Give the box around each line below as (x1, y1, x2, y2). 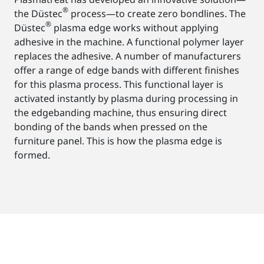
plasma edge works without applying (51, 21, 219, 35)
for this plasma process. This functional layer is (14, 78, 223, 91)
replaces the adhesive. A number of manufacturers (14, 49, 241, 63)
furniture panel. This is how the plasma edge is (14, 134, 222, 148)
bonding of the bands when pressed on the (14, 120, 207, 134)
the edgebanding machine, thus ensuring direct (14, 106, 227, 120)
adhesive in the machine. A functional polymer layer (14, 35, 244, 49)
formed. (14, 148, 50, 162)
